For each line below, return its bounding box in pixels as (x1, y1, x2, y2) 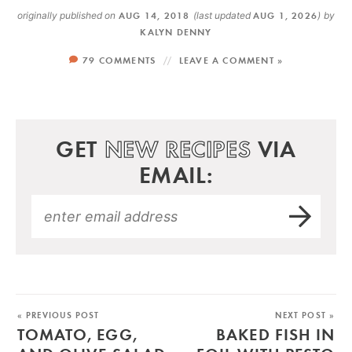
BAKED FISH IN (216, 322, 335, 345)
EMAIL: (138, 159, 214, 190)
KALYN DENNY (140, 25, 212, 38)
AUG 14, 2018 (115, 9, 193, 21)
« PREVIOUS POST (17, 309, 100, 321)
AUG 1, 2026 (252, 9, 317, 21)
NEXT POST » (274, 309, 335, 321)
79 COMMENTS (82, 53, 156, 66)
